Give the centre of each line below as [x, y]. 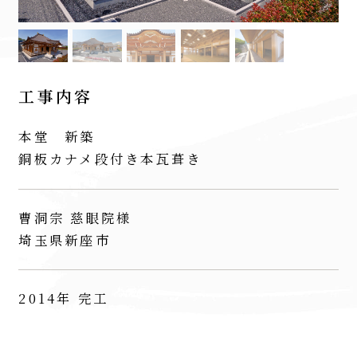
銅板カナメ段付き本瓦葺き [110, 159]
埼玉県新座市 [65, 239]
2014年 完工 [64, 298]
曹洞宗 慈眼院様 [75, 217]
